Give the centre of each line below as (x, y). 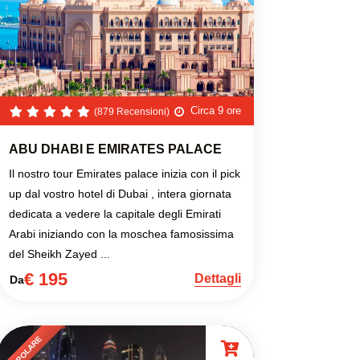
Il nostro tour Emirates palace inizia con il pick (125, 174)
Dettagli (218, 279)
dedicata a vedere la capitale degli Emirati (115, 214)
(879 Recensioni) (132, 112)
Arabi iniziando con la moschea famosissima (121, 234)
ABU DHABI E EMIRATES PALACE (115, 149)
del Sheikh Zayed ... (59, 254)
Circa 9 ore (216, 111)
